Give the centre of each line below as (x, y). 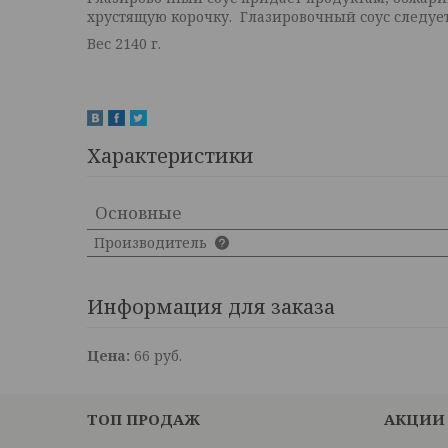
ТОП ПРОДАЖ (144, 419)
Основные (138, 212)
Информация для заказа (211, 306)
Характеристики (170, 155)
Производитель (152, 242)
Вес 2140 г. (126, 43)
